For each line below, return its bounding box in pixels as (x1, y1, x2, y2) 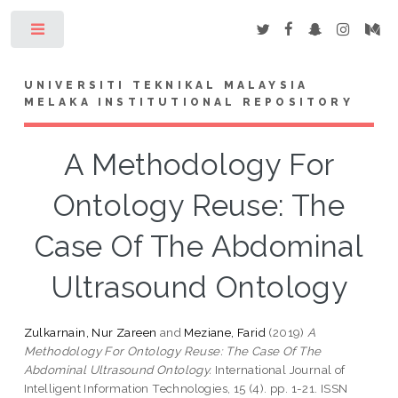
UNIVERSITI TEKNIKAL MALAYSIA (23, 78, 309, 92)
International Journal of (211, 362, 346, 377)
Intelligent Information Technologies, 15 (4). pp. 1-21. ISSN (23, 380, 348, 395)
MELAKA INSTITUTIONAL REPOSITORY (23, 95, 354, 108)
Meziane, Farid (184, 324, 267, 339)
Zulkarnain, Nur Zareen (23, 324, 157, 339)
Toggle (77, 27, 112, 39)
